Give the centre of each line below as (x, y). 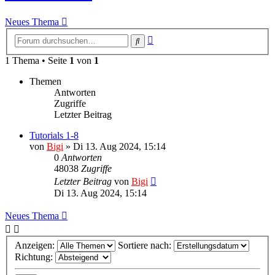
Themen (45, 81)
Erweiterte (173, 37)
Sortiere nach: (146, 246)
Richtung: (35, 257)
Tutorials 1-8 (54, 135)
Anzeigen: (36, 246)
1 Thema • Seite (37, 60)
